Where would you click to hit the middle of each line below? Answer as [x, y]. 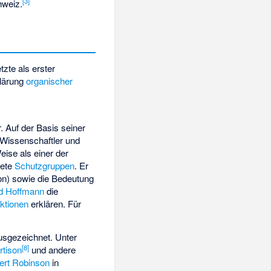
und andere [53, 250]
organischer [50, 81]
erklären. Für [55, 203]
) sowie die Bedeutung [51, 178]
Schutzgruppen [45, 165]
